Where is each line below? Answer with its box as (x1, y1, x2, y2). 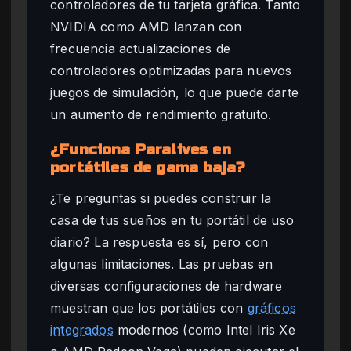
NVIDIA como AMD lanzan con (50, 19, 242, 35)
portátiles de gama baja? (50, 159, 246, 177)
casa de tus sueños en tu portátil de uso (50, 212, 294, 228)
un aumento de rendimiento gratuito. (50, 107, 272, 123)
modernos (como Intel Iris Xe (113, 321, 295, 338)
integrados (50, 321, 114, 338)
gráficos (247, 299, 296, 316)
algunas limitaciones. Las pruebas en (50, 255, 273, 272)
